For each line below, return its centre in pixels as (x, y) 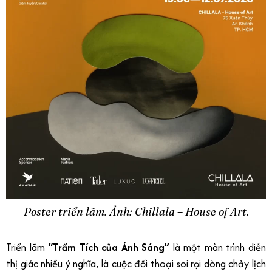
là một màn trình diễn (218, 247)
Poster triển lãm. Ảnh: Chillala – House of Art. (136, 211)
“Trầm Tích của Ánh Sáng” (109, 247)
